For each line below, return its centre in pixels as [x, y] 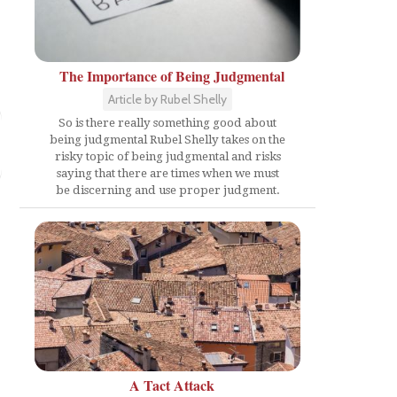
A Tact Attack [172, 385]
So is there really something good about [167, 123]
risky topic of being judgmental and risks [167, 156]
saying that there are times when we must [167, 173]
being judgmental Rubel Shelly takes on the [167, 140]
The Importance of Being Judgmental [172, 76]
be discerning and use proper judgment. [167, 190]
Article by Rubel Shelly [167, 99]
